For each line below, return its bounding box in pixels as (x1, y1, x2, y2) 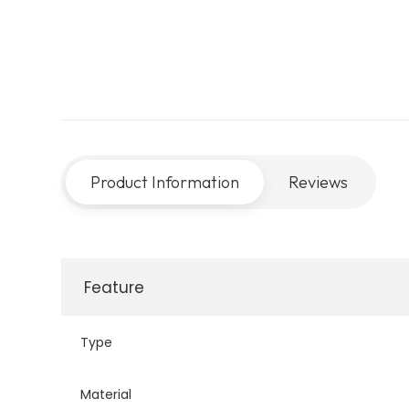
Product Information (89, 171, 239, 193)
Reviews (288, 171, 348, 193)
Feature (83, 276, 144, 299)
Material (79, 384, 131, 404)
